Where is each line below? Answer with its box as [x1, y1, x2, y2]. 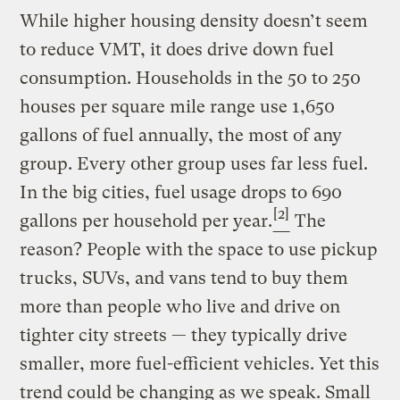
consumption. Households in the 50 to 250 [20, 67, 362, 88]
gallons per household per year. [20, 210, 273, 231]
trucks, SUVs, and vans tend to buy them [20, 267, 349, 288]
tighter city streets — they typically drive [20, 324, 348, 346]
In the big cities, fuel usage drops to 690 [20, 181, 343, 203]
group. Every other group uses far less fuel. [20, 153, 369, 174]
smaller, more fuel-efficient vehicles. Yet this [20, 353, 380, 374]
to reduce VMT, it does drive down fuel [20, 38, 335, 60]
